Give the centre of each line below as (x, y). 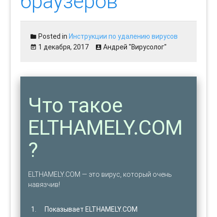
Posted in (53, 36)
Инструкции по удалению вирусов (124, 36)
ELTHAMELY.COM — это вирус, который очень (100, 174)
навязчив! (44, 184)
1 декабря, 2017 (64, 47)
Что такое (76, 105)
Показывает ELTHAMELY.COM (91, 209)
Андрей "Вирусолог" (135, 47)
